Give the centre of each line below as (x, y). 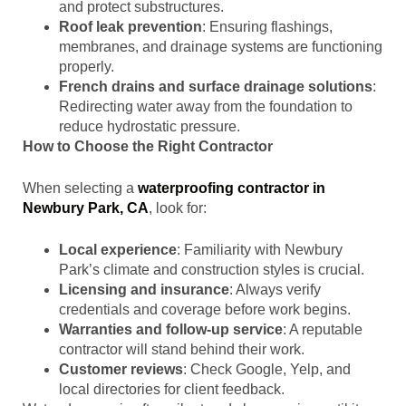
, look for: (178, 208)
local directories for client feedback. (172, 389)
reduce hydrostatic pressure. (150, 126)
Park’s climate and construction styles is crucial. (212, 270)
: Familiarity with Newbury (260, 250)
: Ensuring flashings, (267, 27)
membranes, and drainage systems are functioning (221, 47)
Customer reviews (121, 369)
